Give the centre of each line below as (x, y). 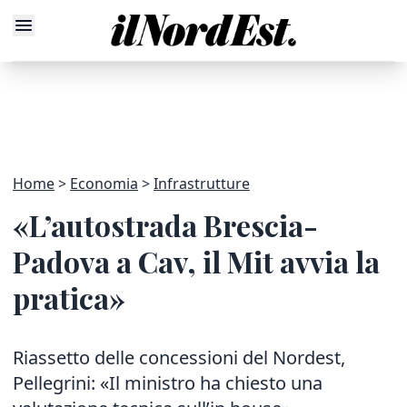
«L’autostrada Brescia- (165, 225)
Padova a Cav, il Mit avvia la (196, 261)
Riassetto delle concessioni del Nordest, (179, 357)
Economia (104, 184)
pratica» (69, 298)
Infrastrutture (202, 184)
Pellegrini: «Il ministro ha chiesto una (168, 383)
